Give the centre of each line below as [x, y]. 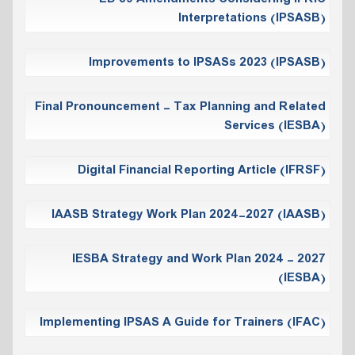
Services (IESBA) [275, 126]
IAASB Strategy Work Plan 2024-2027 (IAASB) [189, 214]
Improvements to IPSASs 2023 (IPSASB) [207, 62]
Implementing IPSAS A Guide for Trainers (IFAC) [183, 322]
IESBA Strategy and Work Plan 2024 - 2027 [199, 259]
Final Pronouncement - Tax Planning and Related [180, 107]
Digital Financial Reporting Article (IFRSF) [202, 170]
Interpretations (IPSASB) [252, 18]
